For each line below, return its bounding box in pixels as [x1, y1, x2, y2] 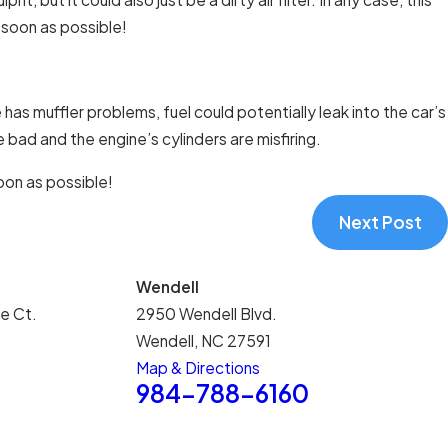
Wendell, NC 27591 [136, 330, 272, 350]
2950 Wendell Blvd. [136, 303, 278, 323]
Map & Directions [136, 357, 261, 377]
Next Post [338, 211, 422, 234]
